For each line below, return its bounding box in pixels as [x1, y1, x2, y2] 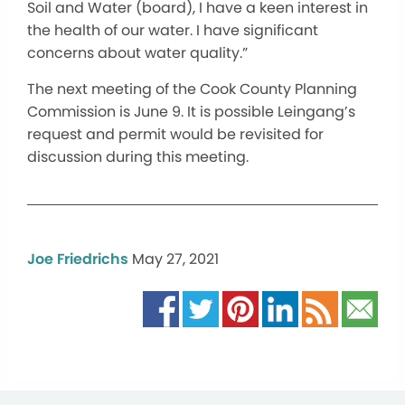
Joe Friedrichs [27, 249, 128, 269]
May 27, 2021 [132, 249, 219, 269]
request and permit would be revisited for [27, 124, 324, 145]
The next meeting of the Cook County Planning [27, 79, 357, 99]
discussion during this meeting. [27, 146, 249, 167]
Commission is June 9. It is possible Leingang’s [27, 101, 355, 122]
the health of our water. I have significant [27, 20, 318, 41]
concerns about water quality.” [27, 42, 248, 63]
